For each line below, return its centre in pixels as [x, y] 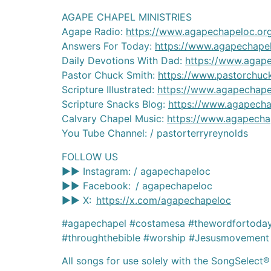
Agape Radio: [94, 32]
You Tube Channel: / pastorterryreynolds [155, 133]
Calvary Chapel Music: [114, 119]
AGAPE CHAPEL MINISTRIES [127, 17]
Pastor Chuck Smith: [110, 75]
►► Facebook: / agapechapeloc [137, 185]
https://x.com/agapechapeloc [164, 200]
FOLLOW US [90, 156]
